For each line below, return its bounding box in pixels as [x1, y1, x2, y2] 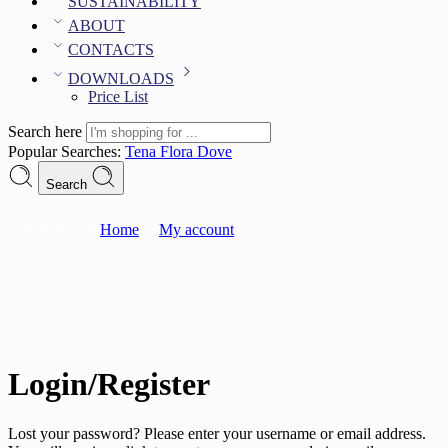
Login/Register [8, 366, 210, 403]
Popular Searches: [8, 143, 125, 160]
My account [159, 221, 234, 238]
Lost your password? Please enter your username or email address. [8, 424, 426, 442]
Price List [88, 88, 148, 105]
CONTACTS [68, 41, 154, 58]
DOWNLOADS [68, 70, 174, 87]
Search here [8, 123, 86, 140]
